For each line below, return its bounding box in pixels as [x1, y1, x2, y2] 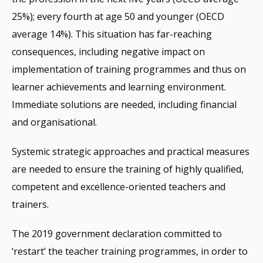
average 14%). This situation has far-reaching [12, 28, 212, 41]
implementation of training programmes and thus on [12, 63, 246, 76]
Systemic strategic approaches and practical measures [12, 145, 249, 159]
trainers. [12, 198, 49, 211]
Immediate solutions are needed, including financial [12, 98, 237, 112]
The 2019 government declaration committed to [12, 227, 222, 241]
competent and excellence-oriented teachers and [12, 180, 225, 194]
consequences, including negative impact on [12, 45, 205, 59]
